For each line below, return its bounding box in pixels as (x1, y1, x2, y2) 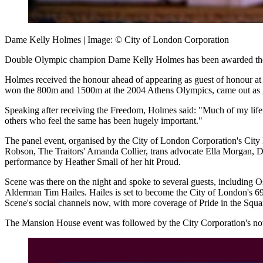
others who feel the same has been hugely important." (5, 116, 203, 126)
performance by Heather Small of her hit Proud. (5, 157, 181, 167)
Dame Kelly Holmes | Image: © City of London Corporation (5, 35, 229, 45)
